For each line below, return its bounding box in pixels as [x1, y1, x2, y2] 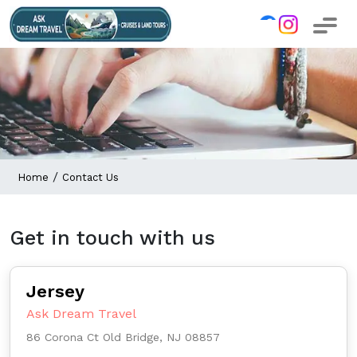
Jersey [26, 281, 84, 301]
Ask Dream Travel [26, 306, 136, 321]
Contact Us [62, 171, 119, 183]
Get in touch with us [10, 226, 215, 249]
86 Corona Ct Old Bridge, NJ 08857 [26, 331, 220, 343]
